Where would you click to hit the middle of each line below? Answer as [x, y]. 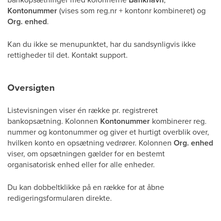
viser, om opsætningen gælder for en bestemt [86, 153]
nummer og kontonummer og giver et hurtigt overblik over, [108, 132]
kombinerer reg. [178, 121]
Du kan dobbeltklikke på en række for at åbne [86, 187]
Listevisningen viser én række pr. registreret [83, 110]
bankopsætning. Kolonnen [54, 121]
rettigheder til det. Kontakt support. [68, 55]
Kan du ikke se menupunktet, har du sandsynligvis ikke [102, 44]
